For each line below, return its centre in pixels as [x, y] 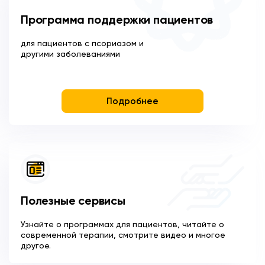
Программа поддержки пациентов [117, 21]
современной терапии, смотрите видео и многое [123, 236]
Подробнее [132, 102]
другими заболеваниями [70, 55]
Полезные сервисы [73, 202]
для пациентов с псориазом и [82, 44]
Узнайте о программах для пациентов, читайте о [122, 225]
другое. [36, 246]
